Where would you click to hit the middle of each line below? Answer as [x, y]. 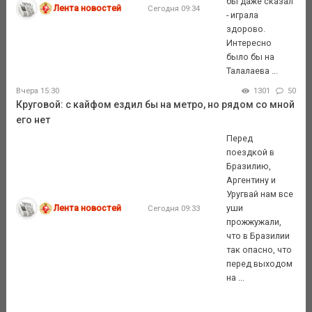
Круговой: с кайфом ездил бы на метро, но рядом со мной [155, 104]
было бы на [251, 56]
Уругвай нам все [260, 194]
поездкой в [251, 152]
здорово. [246, 29]
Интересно [249, 42]
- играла [243, 15]
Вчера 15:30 [37, 91]
